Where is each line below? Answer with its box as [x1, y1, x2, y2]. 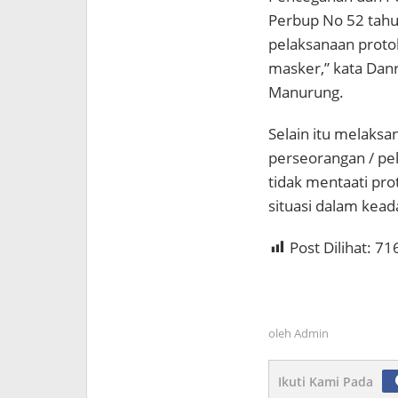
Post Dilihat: [289, 236, 371, 258]
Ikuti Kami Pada [277, 372, 373, 390]
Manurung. [267, 81, 344, 102]
